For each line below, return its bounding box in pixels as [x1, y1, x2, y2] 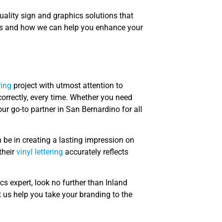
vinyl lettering [16, 147, 63, 157]
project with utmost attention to [11, 80, 123, 90]
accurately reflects [63, 147, 128, 157]
